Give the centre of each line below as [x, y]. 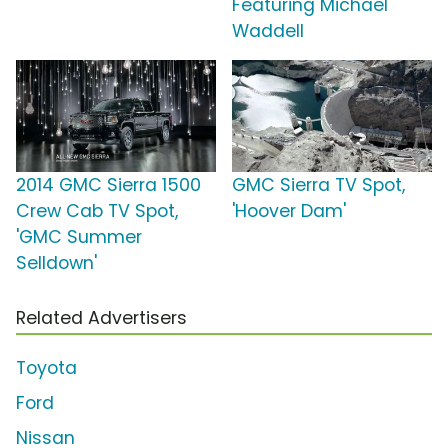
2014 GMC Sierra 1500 [108, 184]
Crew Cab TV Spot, [97, 210]
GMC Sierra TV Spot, [318, 184]
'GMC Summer [79, 236]
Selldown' [56, 262]
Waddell [268, 30]
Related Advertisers [101, 317]
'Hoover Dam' [289, 210]
